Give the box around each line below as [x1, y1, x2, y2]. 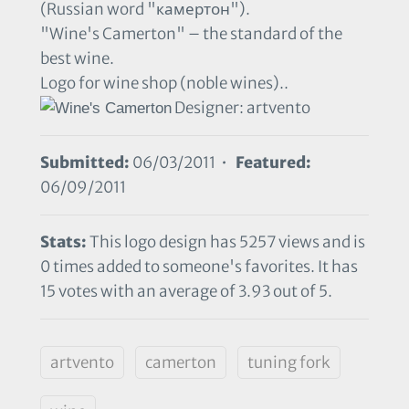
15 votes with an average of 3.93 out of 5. [40, 281, 332, 302]
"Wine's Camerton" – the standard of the [40, 24, 342, 45]
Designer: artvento [172, 98, 310, 119]
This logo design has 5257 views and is [87, 232, 365, 253]
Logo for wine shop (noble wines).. [40, 73, 288, 94]
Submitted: [40, 152, 130, 173]
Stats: [40, 232, 87, 253]
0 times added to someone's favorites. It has [40, 257, 358, 278]
